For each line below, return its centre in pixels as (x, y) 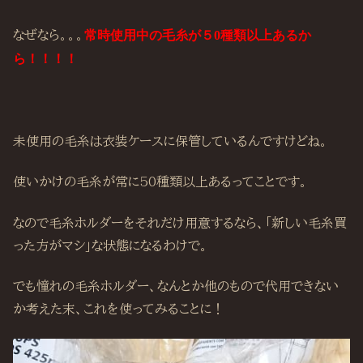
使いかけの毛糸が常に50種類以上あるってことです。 (160, 182)
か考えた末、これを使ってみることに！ (119, 309)
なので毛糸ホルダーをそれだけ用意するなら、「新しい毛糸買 (180, 222)
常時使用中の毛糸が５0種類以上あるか (198, 36)
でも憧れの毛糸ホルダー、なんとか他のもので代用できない (176, 286)
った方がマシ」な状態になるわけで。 (111, 245)
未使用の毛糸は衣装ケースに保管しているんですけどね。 (171, 141)
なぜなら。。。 (49, 35)
